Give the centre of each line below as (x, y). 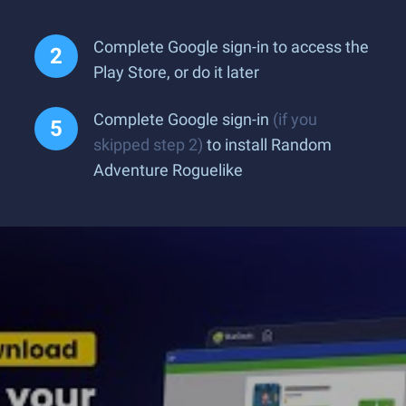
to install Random (267, 145)
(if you (295, 119)
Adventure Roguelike (168, 170)
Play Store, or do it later (176, 72)
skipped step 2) (148, 145)
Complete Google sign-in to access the (231, 47)
